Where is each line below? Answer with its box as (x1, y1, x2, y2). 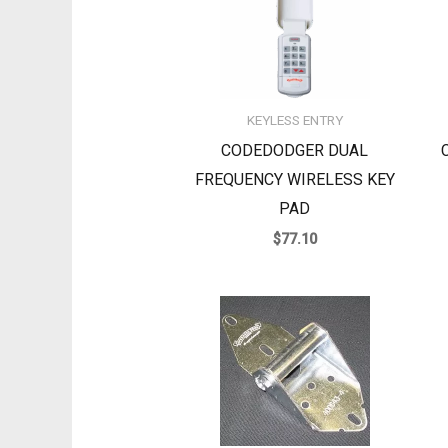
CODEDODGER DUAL (221, 141, 369, 161)
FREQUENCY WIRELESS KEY (194, 170, 395, 190)
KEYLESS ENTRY (246, 112, 343, 129)
